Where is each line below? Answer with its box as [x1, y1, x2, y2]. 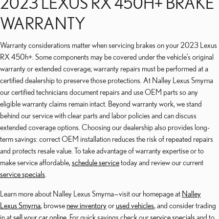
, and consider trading [154, 201, 216, 210]
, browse [41, 201, 66, 210]
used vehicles [116, 201, 154, 210]
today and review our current [119, 158, 203, 167]
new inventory [66, 201, 107, 210]
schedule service [72, 158, 119, 167]
